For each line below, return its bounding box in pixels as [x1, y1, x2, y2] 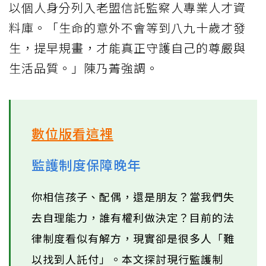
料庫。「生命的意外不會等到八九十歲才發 [9, 18, 246, 36]
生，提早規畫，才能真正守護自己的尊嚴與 [9, 39, 246, 56]
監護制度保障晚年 [31, 154, 141, 174]
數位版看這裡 [31, 123, 113, 142]
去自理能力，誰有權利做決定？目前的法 [31, 209, 235, 225]
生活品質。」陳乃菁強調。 [9, 59, 159, 77]
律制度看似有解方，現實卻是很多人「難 [31, 230, 235, 246]
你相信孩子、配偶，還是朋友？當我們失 [31, 188, 235, 204]
